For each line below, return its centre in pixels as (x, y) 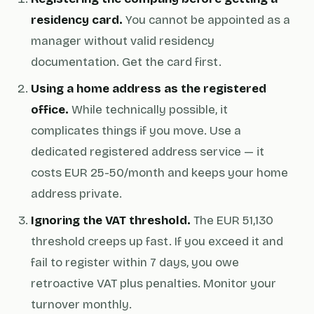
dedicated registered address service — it (148, 152)
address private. (76, 194)
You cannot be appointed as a (206, 20)
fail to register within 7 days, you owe (135, 262)
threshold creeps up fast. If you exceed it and (157, 241)
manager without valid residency (123, 41)
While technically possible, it (148, 110)
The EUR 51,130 (232, 220)
